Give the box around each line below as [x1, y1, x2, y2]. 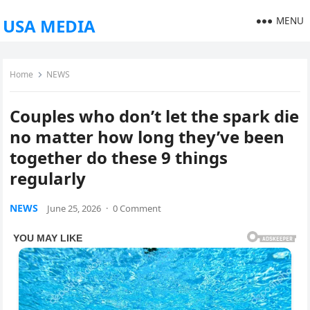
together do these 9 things [10, 146, 228, 169]
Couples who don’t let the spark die [10, 104, 300, 127]
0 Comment [113, 202, 162, 215]
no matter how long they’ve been [10, 125, 285, 148]
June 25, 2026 [47, 202, 102, 215]
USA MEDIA [3, 15, 96, 37]
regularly [10, 167, 86, 190]
